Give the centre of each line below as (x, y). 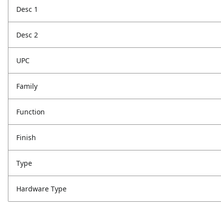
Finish (26, 137)
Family (27, 86)
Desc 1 (27, 9)
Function (31, 112)
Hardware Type (41, 189)
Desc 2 (27, 35)
